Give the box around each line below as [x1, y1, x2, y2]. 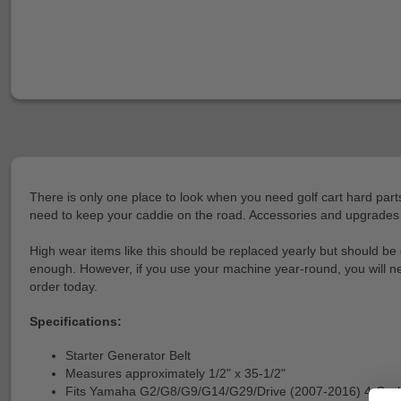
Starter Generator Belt [65, 348, 191, 363]
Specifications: [30, 313, 122, 328]
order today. [30, 279, 98, 294]
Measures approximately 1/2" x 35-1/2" [65, 366, 286, 381]
